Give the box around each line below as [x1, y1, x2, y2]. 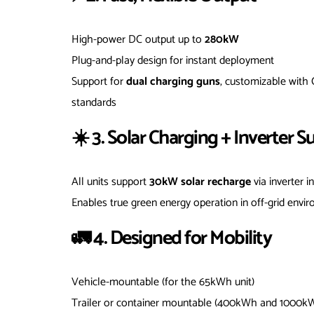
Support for [71, 71, 126, 91]
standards [71, 93, 116, 112]
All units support [71, 172, 149, 191]
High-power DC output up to [71, 29, 205, 49]
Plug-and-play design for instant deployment [71, 50, 274, 70]
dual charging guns [126, 71, 220, 91]
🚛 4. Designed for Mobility [71, 221, 271, 254]
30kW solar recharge [149, 172, 251, 191]
